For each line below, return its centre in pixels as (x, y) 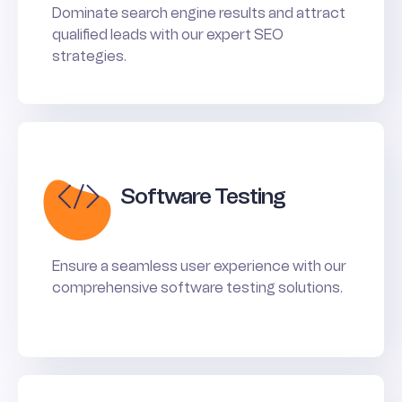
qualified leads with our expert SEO (168, 34)
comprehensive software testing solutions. (197, 287)
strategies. (89, 56)
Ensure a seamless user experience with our (199, 266)
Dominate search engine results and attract (199, 13)
